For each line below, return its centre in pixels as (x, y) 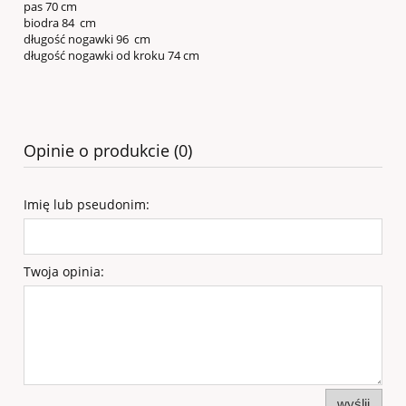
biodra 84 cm (60, 23)
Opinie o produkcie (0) (108, 151)
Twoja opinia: (64, 272)
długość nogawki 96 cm (87, 39)
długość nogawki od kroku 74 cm (111, 56)
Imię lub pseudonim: (87, 205)
